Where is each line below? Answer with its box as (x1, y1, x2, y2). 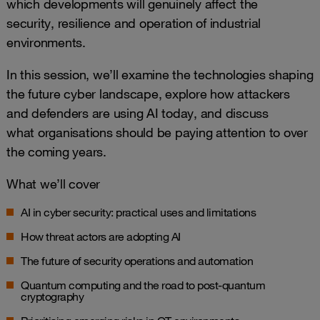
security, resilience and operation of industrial (6, 15, 261, 31)
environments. (6, 34, 89, 50)
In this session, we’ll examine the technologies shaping (6, 66, 314, 82)
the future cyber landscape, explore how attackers (6, 86, 290, 101)
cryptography (21, 289, 86, 304)
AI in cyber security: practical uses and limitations (21, 205, 259, 219)
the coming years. (6, 144, 110, 159)
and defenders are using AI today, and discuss (6, 105, 269, 121)
